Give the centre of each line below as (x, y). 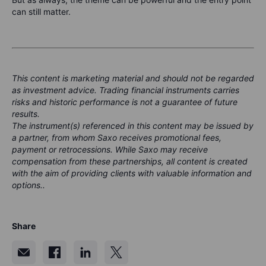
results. (26, 114)
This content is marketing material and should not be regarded (133, 78)
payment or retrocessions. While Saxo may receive (110, 149)
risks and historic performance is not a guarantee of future (125, 102)
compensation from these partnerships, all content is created (130, 161)
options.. (28, 185)
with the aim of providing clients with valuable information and (132, 173)
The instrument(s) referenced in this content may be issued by (133, 126)
